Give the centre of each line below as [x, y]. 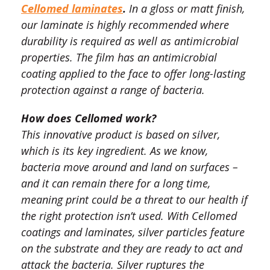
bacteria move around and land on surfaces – [130, 167]
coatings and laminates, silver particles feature [133, 232]
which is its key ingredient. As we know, [115, 151]
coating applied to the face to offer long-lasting [133, 74]
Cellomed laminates [72, 9]
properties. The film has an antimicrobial [119, 58]
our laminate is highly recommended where [125, 25]
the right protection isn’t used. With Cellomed [129, 216]
